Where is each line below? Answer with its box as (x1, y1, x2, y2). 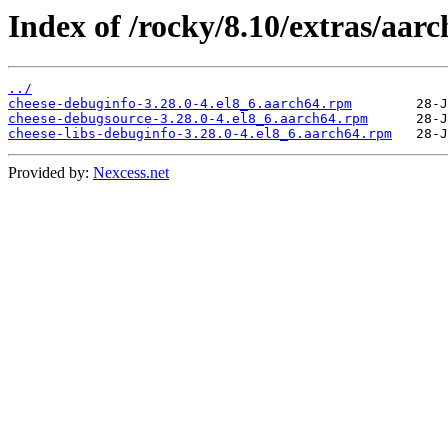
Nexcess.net (93, 164, 169, 182)
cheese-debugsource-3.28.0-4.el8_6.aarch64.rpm (8, 111, 368, 127)
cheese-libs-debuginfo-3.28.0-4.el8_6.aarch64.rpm (8, 126, 392, 142)
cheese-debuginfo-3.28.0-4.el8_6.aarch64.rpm (8, 96, 352, 112)
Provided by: (8, 164, 93, 182)
